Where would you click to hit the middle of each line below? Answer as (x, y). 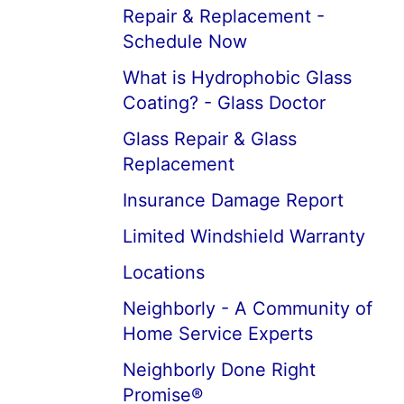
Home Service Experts (218, 334)
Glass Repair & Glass (210, 139)
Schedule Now (185, 41)
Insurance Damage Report (233, 200)
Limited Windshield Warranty (244, 236)
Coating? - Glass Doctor (224, 103)
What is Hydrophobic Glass (237, 78)
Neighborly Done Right (219, 370)
